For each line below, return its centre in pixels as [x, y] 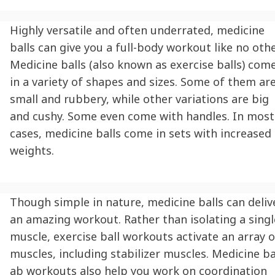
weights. [32, 150]
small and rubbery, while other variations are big [139, 99]
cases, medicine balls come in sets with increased [141, 133]
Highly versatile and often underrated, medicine [137, 30]
